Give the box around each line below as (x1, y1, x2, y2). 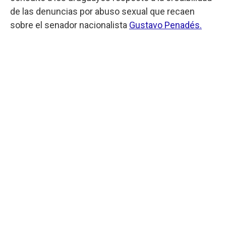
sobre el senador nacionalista (10, 19, 129, 30)
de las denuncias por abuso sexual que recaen (10, 6, 195, 17)
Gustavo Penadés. (129, 19, 202, 30)
